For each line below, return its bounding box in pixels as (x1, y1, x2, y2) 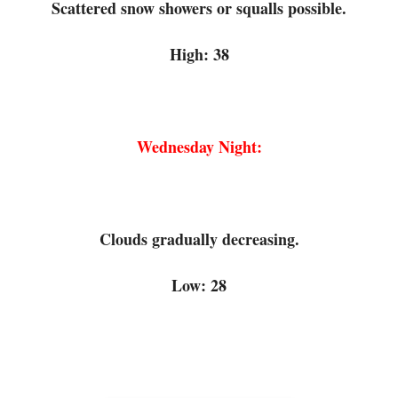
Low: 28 (171, 273, 227, 297)
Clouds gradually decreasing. (99, 227, 299, 251)
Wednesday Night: (136, 134, 262, 158)
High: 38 (169, 42, 229, 66)
